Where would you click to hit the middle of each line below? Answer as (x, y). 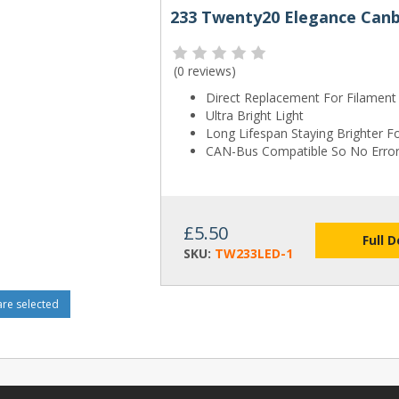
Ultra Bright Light (255, 116)
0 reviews (205, 71)
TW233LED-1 (254, 254)
